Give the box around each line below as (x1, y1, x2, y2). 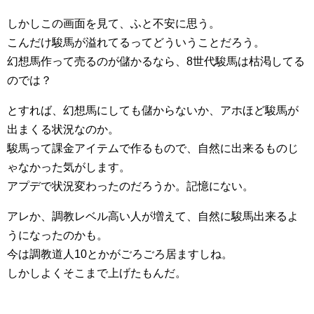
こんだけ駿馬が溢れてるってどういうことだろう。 (7, 36, 265, 49)
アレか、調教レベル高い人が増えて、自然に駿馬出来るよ (7, 210, 299, 223)
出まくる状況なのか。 (7, 123, 119, 136)
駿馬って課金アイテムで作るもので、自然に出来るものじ (7, 142, 299, 155)
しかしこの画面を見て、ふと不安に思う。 (7, 18, 220, 30)
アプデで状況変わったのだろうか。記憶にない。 (7, 180, 254, 193)
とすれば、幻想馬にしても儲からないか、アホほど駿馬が (7, 104, 299, 117)
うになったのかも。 (7, 229, 108, 242)
